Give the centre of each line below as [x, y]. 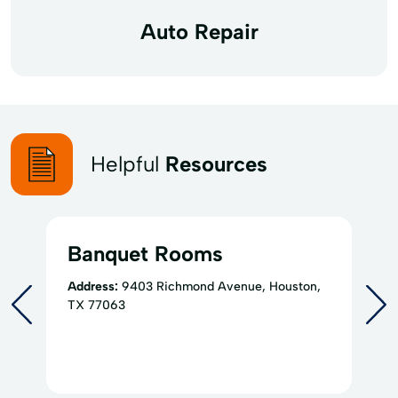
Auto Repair [199, 31]
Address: [93, 286]
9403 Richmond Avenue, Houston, [221, 286]
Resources [216, 163]
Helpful [128, 163]
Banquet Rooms [145, 253]
